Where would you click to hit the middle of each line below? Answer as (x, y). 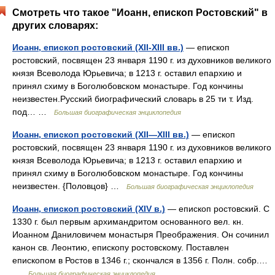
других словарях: (55, 25)
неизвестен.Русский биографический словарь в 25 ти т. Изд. (133, 99)
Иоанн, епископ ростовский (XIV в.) (89, 209)
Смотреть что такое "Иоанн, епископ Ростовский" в (140, 13)
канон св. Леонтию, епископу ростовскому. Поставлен (121, 247)
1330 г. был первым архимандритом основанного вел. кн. (128, 222)
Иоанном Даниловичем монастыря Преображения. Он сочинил (141, 234)
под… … (33, 112)
